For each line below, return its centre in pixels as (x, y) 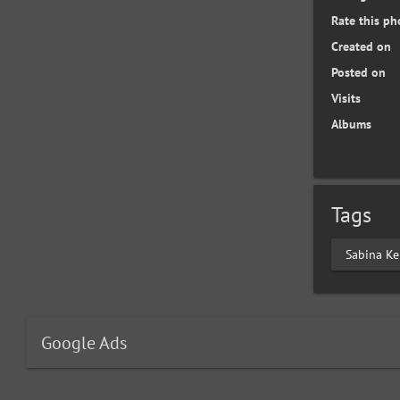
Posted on (358, 72)
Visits (346, 98)
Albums (351, 124)
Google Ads (84, 343)
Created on (361, 46)
